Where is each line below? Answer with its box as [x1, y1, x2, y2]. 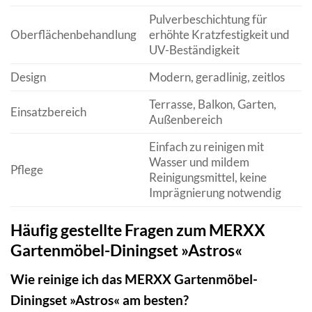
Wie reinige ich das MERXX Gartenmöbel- [10, 270, 258, 287]
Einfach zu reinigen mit [148, 139, 264, 154]
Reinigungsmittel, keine [148, 170, 267, 185]
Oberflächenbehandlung [10, 27, 136, 42]
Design [10, 70, 46, 84]
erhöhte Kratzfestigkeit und [148, 27, 290, 42]
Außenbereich [148, 112, 222, 127]
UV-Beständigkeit [148, 42, 240, 57]
